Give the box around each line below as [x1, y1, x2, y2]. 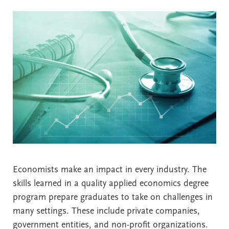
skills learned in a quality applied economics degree [13, 178, 209, 189]
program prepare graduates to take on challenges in [13, 192, 213, 203]
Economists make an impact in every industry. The [13, 164, 207, 175]
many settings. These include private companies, [13, 205, 200, 217]
